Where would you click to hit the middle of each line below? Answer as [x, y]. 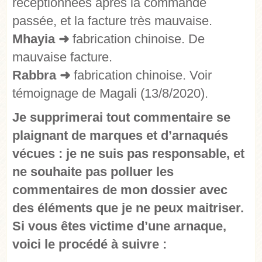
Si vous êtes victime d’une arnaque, [119, 226]
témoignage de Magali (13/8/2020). [110, 94]
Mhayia [35, 39]
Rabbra [36, 75]
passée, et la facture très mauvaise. [112, 21]
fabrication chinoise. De [139, 39]
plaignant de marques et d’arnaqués [120, 136]
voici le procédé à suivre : [89, 244]
